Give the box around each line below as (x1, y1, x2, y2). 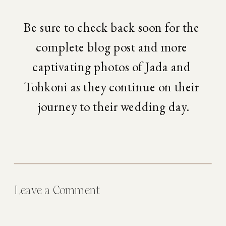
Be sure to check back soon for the (23, 19, 200, 35)
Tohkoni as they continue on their (24, 78, 199, 95)
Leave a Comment (14, 183, 100, 197)
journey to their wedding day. (37, 98, 189, 115)
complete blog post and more (35, 38, 188, 55)
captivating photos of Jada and (32, 59, 191, 75)
